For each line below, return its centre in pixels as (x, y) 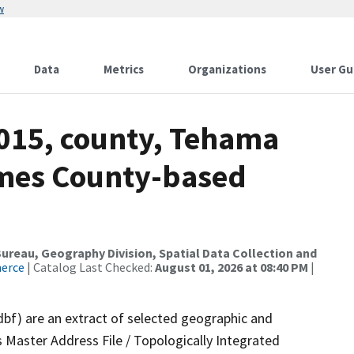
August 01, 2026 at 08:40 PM (232, 267)
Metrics (124, 69)
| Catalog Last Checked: (90, 267)
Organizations (227, 69)
